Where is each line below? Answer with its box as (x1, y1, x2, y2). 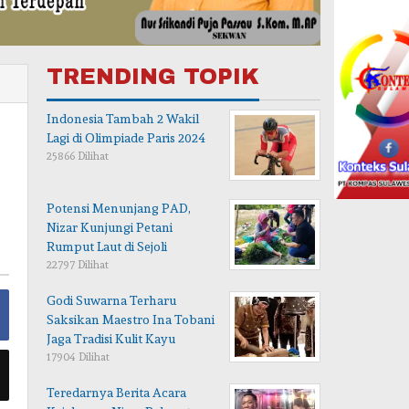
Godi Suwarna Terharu (47, 293, 177, 309)
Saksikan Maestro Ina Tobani (47, 312, 215, 328)
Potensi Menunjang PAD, (47, 201, 192, 216)
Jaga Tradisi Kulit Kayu (47, 331, 176, 347)
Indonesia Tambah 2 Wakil (47, 111, 200, 127)
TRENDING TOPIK (47, 65, 260, 89)
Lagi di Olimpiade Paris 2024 (47, 131, 206, 146)
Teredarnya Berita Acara (47, 385, 187, 401)
